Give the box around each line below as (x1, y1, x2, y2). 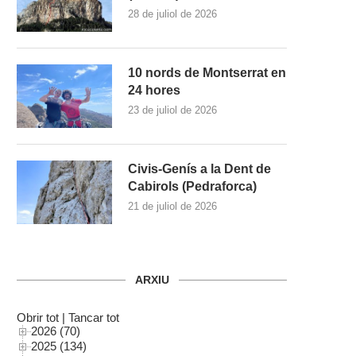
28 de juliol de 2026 (128, 7, 217, 20)
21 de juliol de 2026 (128, 199, 217, 212)
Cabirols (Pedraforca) (128, 179, 257, 193)
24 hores (128, 83, 180, 97)
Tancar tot (68, 310, 119, 324)
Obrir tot (17, 310, 59, 324)
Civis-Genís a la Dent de (128, 161, 271, 176)
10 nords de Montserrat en (128, 65, 286, 79)
